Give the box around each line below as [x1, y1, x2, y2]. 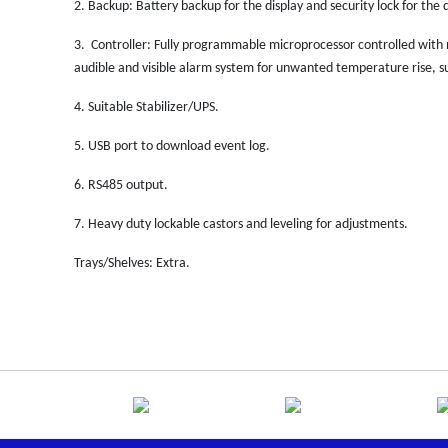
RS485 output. [88, 177, 195, 193]
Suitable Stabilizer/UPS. [88, 99, 219, 115]
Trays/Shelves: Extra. [74, 255, 190, 271]
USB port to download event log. [88, 138, 270, 154]
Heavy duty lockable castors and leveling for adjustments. [88, 216, 408, 232]
